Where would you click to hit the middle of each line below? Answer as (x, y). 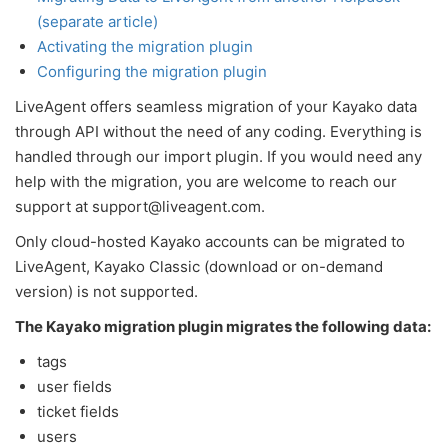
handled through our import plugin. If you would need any (218, 156)
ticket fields (78, 411)
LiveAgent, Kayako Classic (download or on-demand (199, 266)
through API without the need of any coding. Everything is (218, 131)
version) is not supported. (106, 291)
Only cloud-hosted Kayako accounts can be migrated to (210, 241)
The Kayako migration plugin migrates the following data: (223, 326)
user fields (74, 386)
